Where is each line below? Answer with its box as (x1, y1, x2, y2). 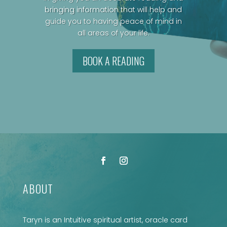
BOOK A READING (82, 53, 144, 68)
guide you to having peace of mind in (45, 16, 182, 26)
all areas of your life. (77, 28, 149, 38)
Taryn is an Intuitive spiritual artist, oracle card (22, 215, 187, 225)
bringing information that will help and (45, 5, 182, 15)
